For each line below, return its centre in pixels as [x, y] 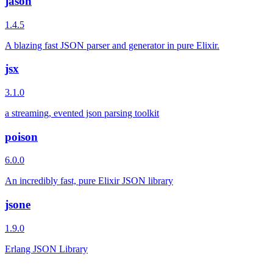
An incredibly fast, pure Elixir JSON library [89, 181]
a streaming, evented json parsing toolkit [82, 113]
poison [21, 136]
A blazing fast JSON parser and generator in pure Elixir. [112, 45]
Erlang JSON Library [46, 249]
